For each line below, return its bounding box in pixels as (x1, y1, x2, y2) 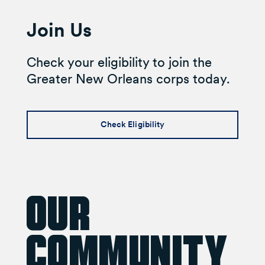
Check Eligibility (100, 119, 165, 129)
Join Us (26, 18, 92, 41)
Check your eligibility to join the (26, 54, 212, 70)
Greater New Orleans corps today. (26, 70, 230, 86)
